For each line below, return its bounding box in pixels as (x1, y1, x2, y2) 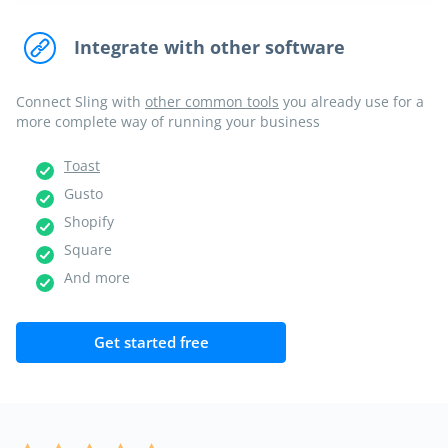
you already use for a (279, 91, 424, 111)
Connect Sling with (16, 91, 145, 111)
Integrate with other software (74, 35, 345, 60)
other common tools (145, 91, 279, 111)
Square (64, 239, 112, 259)
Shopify (64, 211, 114, 231)
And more (64, 267, 130, 287)
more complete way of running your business (16, 111, 320, 131)
